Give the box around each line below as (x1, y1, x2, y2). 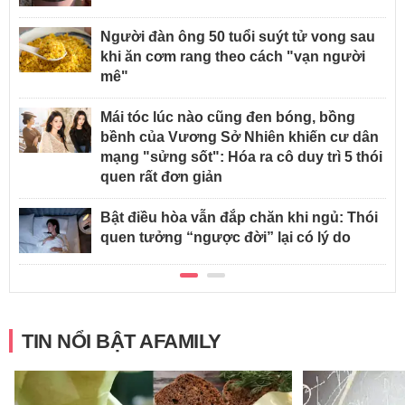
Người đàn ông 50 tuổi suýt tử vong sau (100, 29, 375, 45)
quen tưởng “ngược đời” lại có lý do (100, 230, 351, 246)
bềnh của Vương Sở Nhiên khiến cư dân (100, 129, 379, 146)
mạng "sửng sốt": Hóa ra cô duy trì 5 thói (100, 149, 382, 165)
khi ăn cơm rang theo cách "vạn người (100, 49, 365, 65)
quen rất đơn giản (100, 169, 222, 185)
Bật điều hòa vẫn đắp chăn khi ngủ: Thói (100, 210, 378, 226)
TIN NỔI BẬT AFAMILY (22, 330, 221, 353)
